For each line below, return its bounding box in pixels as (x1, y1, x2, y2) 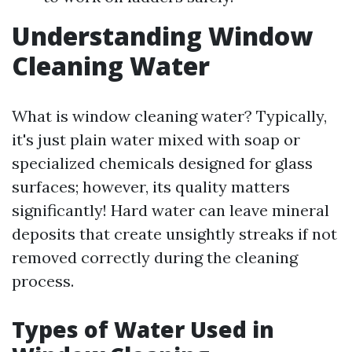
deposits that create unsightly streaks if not (12, 224, 337, 244)
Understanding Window (12, 19, 313, 53)
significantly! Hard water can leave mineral (12, 200, 329, 220)
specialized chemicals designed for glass (12, 153, 313, 173)
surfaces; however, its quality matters (12, 177, 290, 196)
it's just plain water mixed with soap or (12, 130, 300, 149)
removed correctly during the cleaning (12, 247, 298, 267)
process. (12, 271, 74, 291)
